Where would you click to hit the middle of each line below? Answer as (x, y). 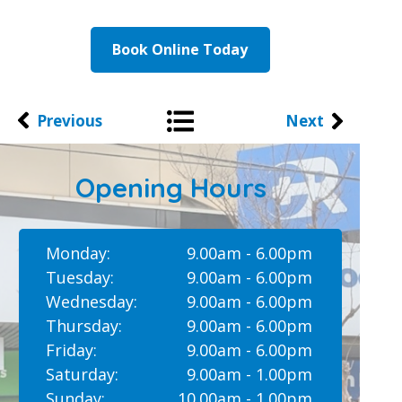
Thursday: (83, 326)
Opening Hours (171, 188)
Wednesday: (91, 301)
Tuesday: (79, 277)
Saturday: (82, 374)
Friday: (71, 350)
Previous (69, 121)
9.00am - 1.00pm (249, 374)
